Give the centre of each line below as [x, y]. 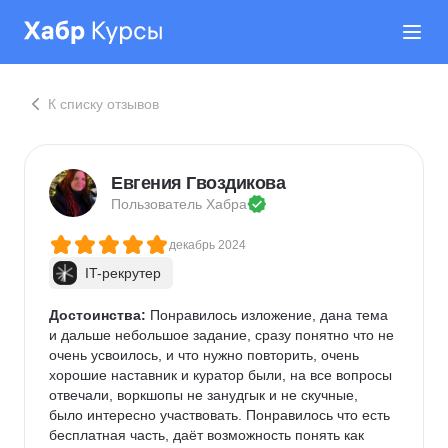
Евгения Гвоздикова [198, 183]
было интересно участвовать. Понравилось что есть [221, 415]
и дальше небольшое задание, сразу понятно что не [223, 335]
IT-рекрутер [123, 273]
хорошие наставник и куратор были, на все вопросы [222, 375]
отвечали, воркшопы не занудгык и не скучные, [205, 395]
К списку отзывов [103, 104]
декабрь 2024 [207, 245]
